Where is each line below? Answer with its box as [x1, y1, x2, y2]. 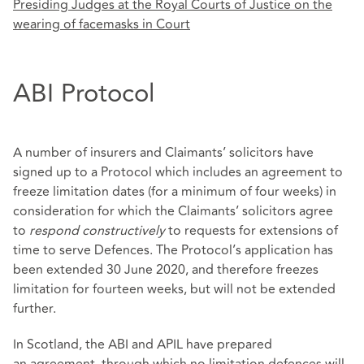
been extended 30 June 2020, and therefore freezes [13, 260, 318, 280]
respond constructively [29, 221, 165, 241]
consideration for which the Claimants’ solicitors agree [13, 201, 333, 222]
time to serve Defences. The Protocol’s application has [13, 240, 333, 261]
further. [13, 299, 56, 319]
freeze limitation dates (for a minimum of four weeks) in [13, 182, 336, 202]
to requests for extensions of [165, 221, 338, 241]
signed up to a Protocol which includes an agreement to [13, 162, 343, 183]
